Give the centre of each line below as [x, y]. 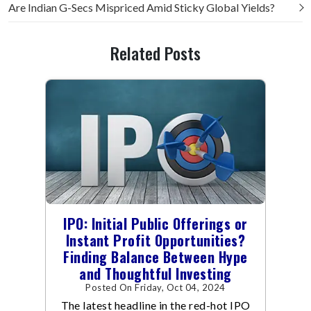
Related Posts [155, 53]
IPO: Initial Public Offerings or [155, 224]
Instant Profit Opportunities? [155, 241]
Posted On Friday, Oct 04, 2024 [155, 288]
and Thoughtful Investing [155, 274]
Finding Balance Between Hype [155, 257]
